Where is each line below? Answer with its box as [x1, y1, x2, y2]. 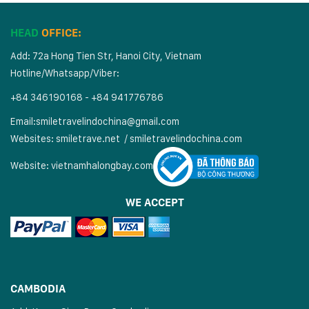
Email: [10, 115, 36, 128]
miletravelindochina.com [134, 132, 242, 145]
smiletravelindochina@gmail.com [36, 115, 179, 128]
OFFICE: [41, 26, 81, 40]
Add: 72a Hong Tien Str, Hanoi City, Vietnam [10, 50, 201, 62]
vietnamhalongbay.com [51, 159, 153, 172]
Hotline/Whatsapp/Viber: [10, 67, 119, 79]
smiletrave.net [56, 132, 122, 145]
